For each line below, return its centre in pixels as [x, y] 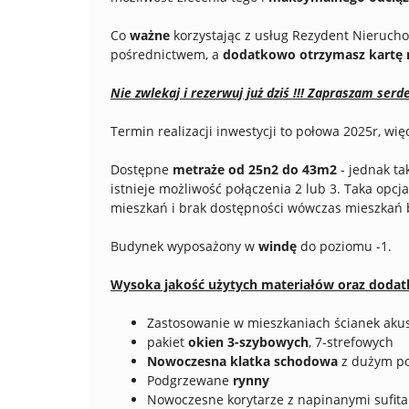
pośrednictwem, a [167, 54]
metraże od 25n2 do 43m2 [255, 169]
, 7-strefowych [351, 342]
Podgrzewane [190, 380]
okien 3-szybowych [248, 342]
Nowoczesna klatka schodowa [242, 361]
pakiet [168, 342]
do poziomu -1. [344, 246]
